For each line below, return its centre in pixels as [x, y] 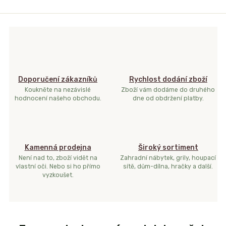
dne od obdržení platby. [168, 98]
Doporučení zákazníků [58, 79]
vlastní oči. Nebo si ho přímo [58, 167]
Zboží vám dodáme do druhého [168, 90]
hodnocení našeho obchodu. [58, 98]
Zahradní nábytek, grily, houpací [168, 158]
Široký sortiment [168, 147]
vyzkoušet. [58, 175]
